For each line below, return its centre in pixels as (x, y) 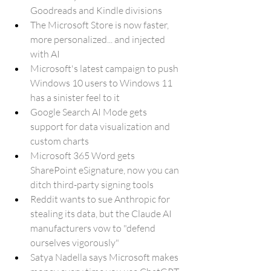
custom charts (60, 141)
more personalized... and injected (99, 39)
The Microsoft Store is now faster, (100, 25)
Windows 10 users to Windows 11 (102, 83)
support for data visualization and (101, 126)
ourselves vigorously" (75, 243)
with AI (45, 54)
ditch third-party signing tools (92, 184)
